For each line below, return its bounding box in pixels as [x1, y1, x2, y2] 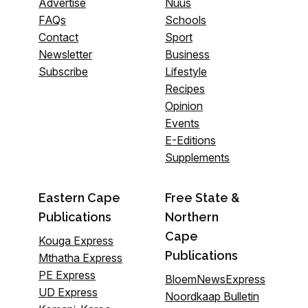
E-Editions [165, 133, 216, 147]
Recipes [165, 81, 205, 96]
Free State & [165, 190, 240, 205]
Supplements [165, 150, 230, 164]
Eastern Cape [38, 190, 120, 205]
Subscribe [38, 64, 88, 78]
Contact [38, 30, 78, 44]
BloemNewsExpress [165, 272, 265, 286]
